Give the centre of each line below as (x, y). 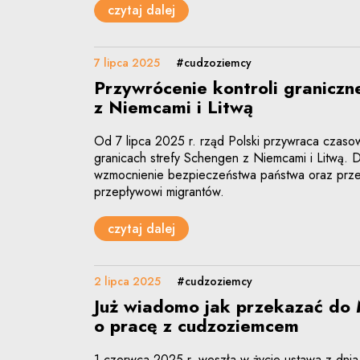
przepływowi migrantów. (159, 192)
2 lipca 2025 (127, 281)
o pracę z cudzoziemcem (196, 325)
